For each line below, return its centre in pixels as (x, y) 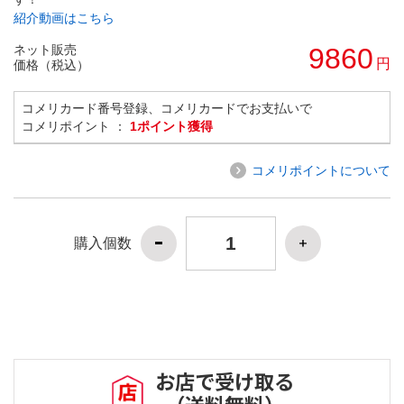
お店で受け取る (225, 381)
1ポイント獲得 (171, 126)
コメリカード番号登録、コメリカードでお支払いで (167, 108)
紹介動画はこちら (64, 18)
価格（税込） (51, 64)
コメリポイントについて (321, 170)
